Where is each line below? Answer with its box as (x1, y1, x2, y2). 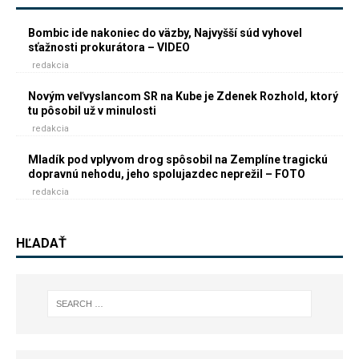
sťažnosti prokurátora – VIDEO (28, 41, 190, 54)
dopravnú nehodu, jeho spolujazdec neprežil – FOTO (28, 167, 305, 180)
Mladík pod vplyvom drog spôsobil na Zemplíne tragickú (28, 153, 328, 166)
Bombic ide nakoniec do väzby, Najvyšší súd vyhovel (28, 26, 302, 39)
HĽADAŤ (16, 236, 67, 251)
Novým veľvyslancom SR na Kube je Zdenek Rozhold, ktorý (28, 90, 338, 103)
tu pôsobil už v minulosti (28, 104, 156, 117)
